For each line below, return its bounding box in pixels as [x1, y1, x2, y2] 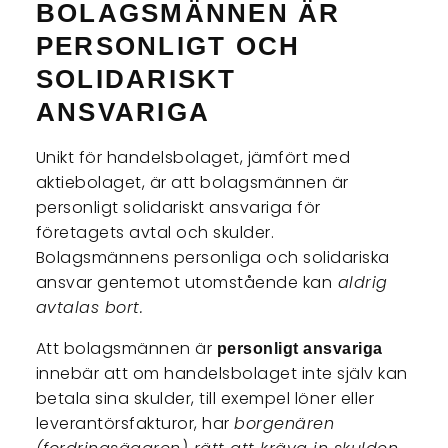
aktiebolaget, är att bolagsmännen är [35, 170, 349, 194]
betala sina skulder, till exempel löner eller [35, 386, 375, 410]
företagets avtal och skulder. [35, 220, 275, 244]
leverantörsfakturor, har [35, 411, 235, 435]
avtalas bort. [35, 295, 149, 319]
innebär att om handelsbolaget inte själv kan [35, 361, 408, 385]
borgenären [234, 411, 335, 435]
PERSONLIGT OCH [35, 31, 301, 60]
